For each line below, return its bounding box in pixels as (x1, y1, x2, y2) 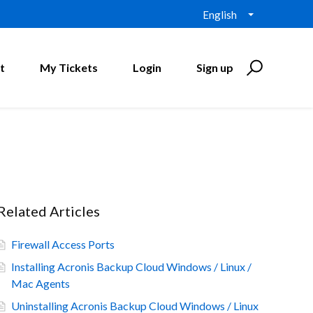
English (203, 8, 237, 22)
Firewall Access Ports (11, 238, 115, 251)
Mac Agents (11, 277, 70, 290)
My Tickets (40, 61, 98, 74)
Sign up (196, 61, 233, 74)
